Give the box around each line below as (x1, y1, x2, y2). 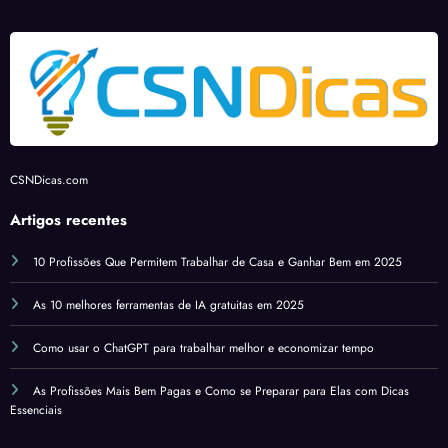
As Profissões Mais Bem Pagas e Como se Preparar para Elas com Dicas (33, 381, 409, 400)
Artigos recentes (10, 208, 127, 231)
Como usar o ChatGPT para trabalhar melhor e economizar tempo (33, 338, 374, 357)
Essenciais (10, 400, 62, 419)
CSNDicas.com (10, 171, 88, 190)
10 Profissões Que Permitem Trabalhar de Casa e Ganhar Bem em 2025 (33, 252, 402, 271)
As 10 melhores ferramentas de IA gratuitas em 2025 (33, 295, 304, 314)
